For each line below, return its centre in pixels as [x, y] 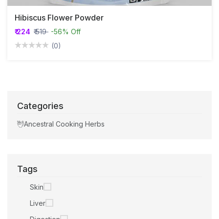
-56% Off [66, 31]
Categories [40, 106]
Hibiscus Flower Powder [59, 17]
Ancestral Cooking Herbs [64, 124]
